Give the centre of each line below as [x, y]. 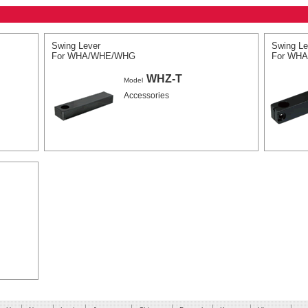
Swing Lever [76, 46]
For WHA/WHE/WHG [93, 56]
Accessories [146, 96]
